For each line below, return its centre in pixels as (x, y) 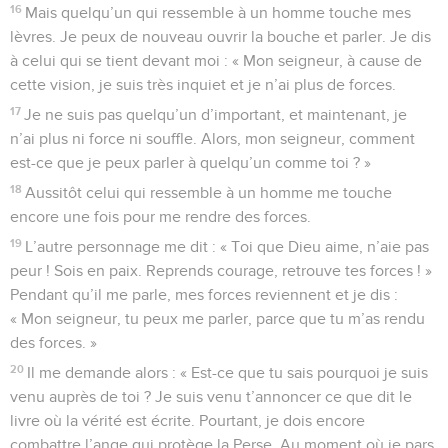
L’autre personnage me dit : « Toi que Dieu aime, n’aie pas (227, 246)
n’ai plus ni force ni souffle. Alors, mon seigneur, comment (212, 138)
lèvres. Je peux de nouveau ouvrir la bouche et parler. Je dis (220, 36)
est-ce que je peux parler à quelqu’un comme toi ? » (190, 162)
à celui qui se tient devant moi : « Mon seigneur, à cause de (216, 60)
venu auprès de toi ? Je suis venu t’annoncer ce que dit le (211, 396)
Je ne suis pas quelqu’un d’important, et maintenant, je (216, 114)
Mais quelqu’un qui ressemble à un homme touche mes (218, 12)
